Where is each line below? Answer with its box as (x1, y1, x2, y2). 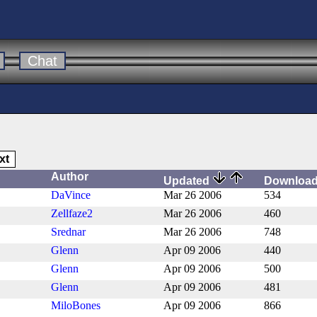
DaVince (51, 189, 91, 202)
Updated (163, 175, 212, 188)
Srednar (51, 226, 86, 238)
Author (51, 171, 88, 183)
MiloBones (51, 299, 100, 312)
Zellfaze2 (51, 207, 93, 220)
